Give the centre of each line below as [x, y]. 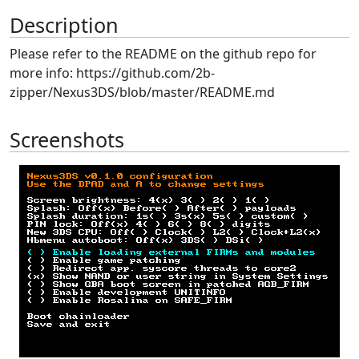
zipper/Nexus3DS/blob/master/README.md [142, 92]
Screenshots [67, 139]
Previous [61, 270]
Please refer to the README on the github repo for [163, 54]
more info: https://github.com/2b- [112, 73]
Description [64, 25]
